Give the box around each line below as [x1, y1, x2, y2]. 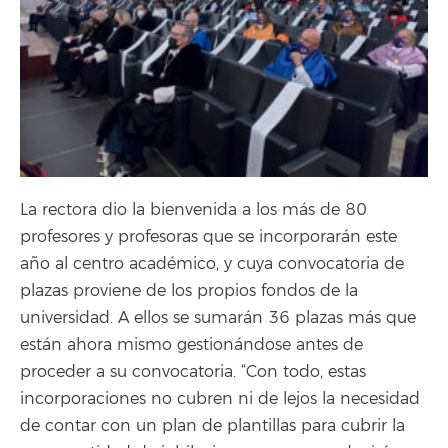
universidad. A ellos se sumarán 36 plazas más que [20, 307, 416, 328]
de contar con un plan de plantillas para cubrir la [20, 415, 405, 436]
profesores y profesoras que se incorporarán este [20, 226, 397, 247]
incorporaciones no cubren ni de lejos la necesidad [20, 388, 420, 409]
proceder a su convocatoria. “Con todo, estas [20, 361, 366, 382]
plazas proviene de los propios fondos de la [20, 280, 358, 301]
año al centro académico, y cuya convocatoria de [20, 253, 404, 274]
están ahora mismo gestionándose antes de [20, 334, 363, 355]
